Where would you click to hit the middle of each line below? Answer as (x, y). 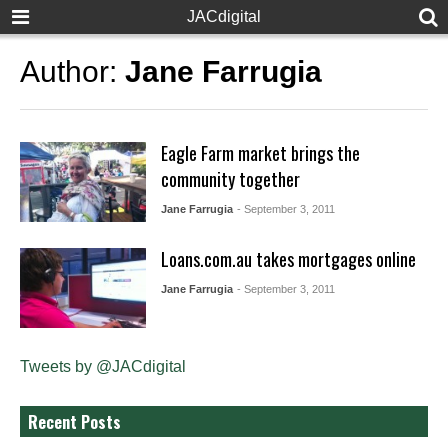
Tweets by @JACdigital (103, 366)
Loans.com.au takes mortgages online (288, 259)
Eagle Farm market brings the (260, 153)
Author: (72, 71)
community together (230, 179)
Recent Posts (74, 421)
